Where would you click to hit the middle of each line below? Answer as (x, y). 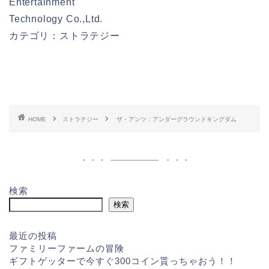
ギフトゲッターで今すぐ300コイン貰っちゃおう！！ (123, 261)
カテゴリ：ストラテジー (65, 35)
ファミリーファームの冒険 (67, 248)
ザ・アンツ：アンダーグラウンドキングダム (177, 119)
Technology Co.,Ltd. (56, 19)
